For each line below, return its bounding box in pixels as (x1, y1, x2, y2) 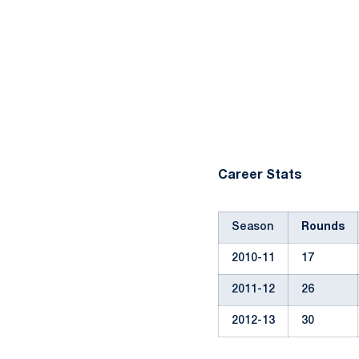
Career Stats (218, 170, 302, 181)
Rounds (301, 222, 345, 232)
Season (232, 222, 273, 232)
